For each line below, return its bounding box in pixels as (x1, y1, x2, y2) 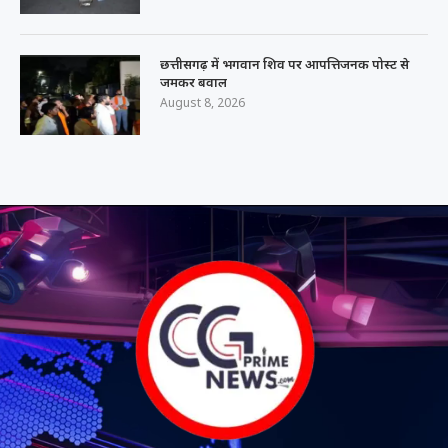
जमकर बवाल (160, 72, 227, 91)
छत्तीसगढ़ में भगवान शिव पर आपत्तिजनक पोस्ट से (160, 54, 409, 73)
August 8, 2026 (160, 93, 245, 111)
